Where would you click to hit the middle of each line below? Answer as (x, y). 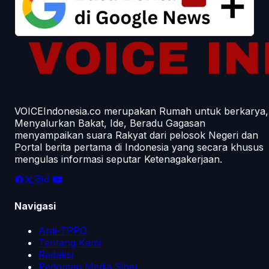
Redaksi (56, 254)
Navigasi (35, 206)
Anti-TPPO (63, 230)
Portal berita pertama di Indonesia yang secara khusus (139, 147)
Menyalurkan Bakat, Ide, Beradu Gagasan (110, 123)
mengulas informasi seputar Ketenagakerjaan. (118, 159)
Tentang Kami (70, 242)
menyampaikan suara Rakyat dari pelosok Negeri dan (136, 135)
